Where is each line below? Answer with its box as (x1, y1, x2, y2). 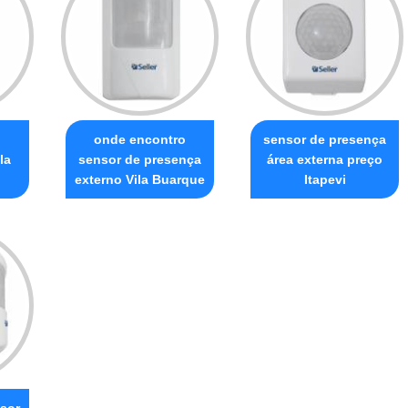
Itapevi (303, 171, 346, 187)
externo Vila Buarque (75, 171, 205, 187)
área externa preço (267, 151, 382, 167)
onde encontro (94, 131, 186, 147)
